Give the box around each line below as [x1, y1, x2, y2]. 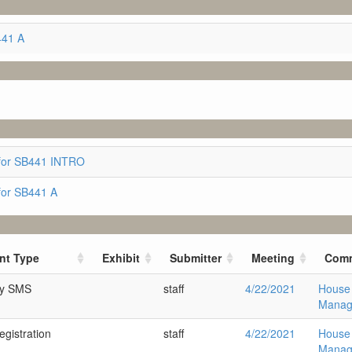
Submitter [170, 250, 222, 266]
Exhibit [102, 250, 140, 266]
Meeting [251, 250, 295, 266]
